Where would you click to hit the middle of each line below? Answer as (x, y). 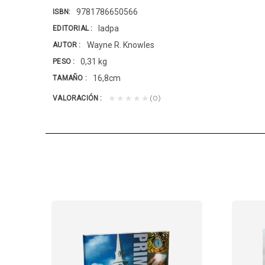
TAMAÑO (69, 78)
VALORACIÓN (77, 98)
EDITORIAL (72, 28)
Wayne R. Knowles (120, 45)
